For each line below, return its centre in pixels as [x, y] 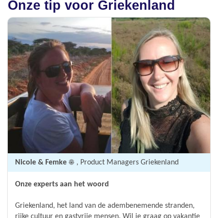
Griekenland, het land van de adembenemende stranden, [105, 206]
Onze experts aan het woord [62, 184]
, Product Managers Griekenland [127, 162]
